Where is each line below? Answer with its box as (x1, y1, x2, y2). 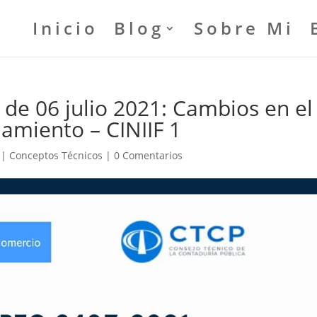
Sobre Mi (193, 16, 294, 40)
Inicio (32, 16, 98, 40)
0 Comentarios (114, 149, 183, 162)
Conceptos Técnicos (9, 149, 103, 162)
